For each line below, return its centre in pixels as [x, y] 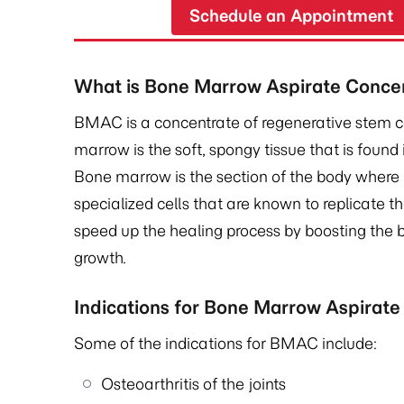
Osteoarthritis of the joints [193, 384]
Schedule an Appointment [291, 16]
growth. [100, 258]
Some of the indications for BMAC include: [226, 344]
